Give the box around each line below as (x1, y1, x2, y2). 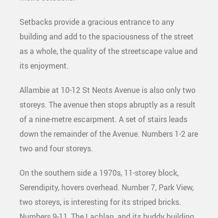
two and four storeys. (19, 143, 93, 154)
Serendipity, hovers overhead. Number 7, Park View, (19, 182, 194, 193)
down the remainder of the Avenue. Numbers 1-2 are (19, 128, 198, 139)
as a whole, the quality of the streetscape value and (19, 46, 198, 56)
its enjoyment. (19, 60, 69, 71)
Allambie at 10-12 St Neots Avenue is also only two (19, 85, 196, 95)
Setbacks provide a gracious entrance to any (19, 17, 174, 27)
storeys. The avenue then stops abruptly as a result (19, 99, 196, 110)
